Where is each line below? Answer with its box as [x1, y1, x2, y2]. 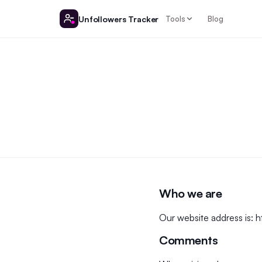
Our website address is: [159, 212, 253, 223]
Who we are [159, 186, 222, 201]
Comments [159, 233, 218, 247]
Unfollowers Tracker [78, 13, 159, 24]
